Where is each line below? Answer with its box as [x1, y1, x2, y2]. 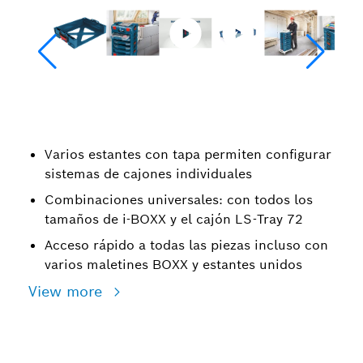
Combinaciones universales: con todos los [45, 191, 313, 208]
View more [28, 282, 107, 301]
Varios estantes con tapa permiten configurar [45, 146, 331, 163]
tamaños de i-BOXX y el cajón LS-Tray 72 [45, 211, 303, 228]
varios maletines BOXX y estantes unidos [45, 256, 302, 273]
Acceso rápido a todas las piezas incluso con [45, 237, 328, 254]
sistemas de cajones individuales [45, 165, 252, 182]
